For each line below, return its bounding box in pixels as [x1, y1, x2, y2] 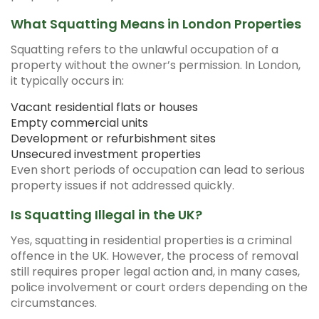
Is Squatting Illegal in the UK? [11, 206, 202, 224]
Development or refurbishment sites [11, 130, 216, 147]
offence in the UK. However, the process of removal [11, 248, 298, 264]
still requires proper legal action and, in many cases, [11, 263, 300, 280]
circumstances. [11, 295, 97, 311]
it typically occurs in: [11, 73, 124, 89]
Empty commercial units [11, 115, 148, 131]
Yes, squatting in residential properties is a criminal [11, 232, 292, 249]
